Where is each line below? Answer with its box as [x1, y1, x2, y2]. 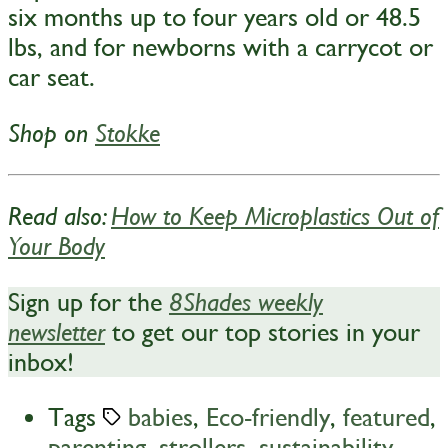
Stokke [95, 119, 160, 149]
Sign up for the [8, 286, 169, 317]
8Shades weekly [169, 287, 323, 317]
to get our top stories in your [105, 316, 420, 347]
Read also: [8, 202, 111, 232]
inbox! [8, 346, 74, 377]
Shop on [8, 119, 95, 149]
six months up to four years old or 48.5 [8, 2, 421, 33]
